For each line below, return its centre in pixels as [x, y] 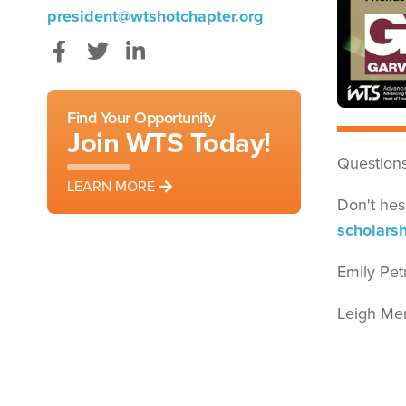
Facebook [95, 73]
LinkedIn [163, 73]
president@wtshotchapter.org [155, 16]
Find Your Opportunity [141, 117]
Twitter [118, 73]
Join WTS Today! [169, 142]
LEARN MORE [111, 186]
